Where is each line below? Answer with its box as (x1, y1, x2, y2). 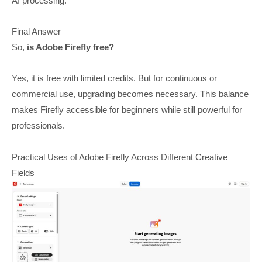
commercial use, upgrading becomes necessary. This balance (12, 89, 249, 99)
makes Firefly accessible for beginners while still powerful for (12, 105, 242, 115)
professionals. (12, 120, 65, 131)
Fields (12, 167, 35, 178)
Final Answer (12, 26, 61, 37)
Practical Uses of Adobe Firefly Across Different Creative (12, 151, 227, 162)
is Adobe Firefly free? (27, 42, 116, 53)
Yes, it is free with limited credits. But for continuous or (12, 73, 217, 84)
